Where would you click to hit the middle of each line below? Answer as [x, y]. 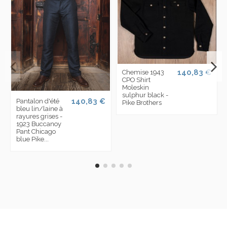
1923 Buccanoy [39, 124]
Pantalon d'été [37, 101]
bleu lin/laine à [39, 109]
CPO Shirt [137, 80]
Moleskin [136, 88]
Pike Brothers [142, 103]
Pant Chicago [36, 132]
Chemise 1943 [143, 72]
